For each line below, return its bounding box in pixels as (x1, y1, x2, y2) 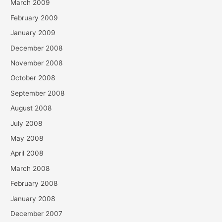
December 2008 (10, 44, 63, 52)
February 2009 (10, 13, 58, 22)
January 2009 (10, 29, 56, 37)
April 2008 (10, 149, 44, 158)
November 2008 (10, 58, 63, 67)
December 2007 (10, 209, 63, 218)
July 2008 (10, 119, 43, 127)
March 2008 (10, 164, 50, 172)
